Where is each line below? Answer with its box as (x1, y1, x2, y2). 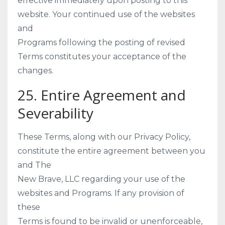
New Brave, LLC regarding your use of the (18, 174, 185, 184)
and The (18, 160, 51, 170)
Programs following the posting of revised (18, 38, 185, 47)
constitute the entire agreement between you (18, 146, 205, 156)
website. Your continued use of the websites (18, 10, 195, 19)
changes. (18, 66, 53, 75)
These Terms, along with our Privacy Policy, (18, 132, 190, 142)
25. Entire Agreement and (18, 85, 186, 104)
